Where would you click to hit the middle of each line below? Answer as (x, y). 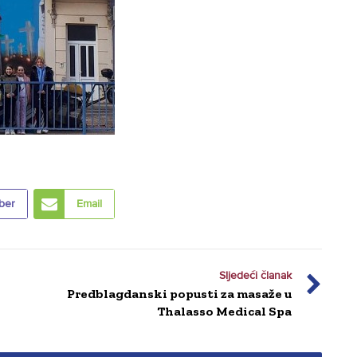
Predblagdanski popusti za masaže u (179, 294)
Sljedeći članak (255, 276)
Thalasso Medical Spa (224, 312)
